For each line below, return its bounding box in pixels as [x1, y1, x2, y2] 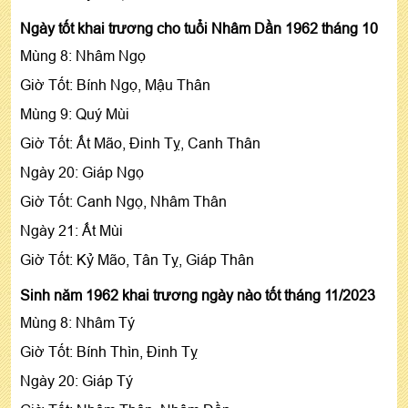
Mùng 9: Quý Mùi [20, 105, 129, 122]
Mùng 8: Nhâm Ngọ [20, 46, 146, 64]
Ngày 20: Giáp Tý [20, 372, 133, 389]
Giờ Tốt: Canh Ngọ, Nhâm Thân [20, 192, 227, 209]
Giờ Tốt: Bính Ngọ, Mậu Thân [20, 76, 210, 93]
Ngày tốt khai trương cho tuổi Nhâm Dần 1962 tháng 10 [20, 19, 378, 36]
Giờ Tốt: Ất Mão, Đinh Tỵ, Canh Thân [20, 134, 260, 151]
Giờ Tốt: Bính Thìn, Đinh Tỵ [20, 342, 198, 360]
